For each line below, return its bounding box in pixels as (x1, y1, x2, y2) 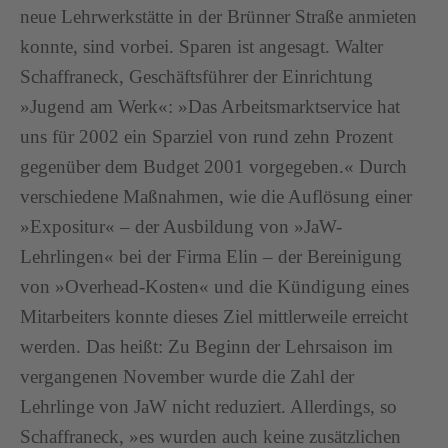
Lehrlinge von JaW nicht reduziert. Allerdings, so (20, 396, 397, 417)
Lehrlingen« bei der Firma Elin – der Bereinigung (20, 246, 402, 267)
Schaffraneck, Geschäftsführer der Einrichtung (20, 66, 373, 87)
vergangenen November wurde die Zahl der (20, 366, 354, 387)
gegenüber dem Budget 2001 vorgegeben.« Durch (20, 156, 407, 177)
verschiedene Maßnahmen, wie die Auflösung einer (20, 186, 412, 207)
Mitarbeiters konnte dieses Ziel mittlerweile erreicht (20, 306, 408, 327)
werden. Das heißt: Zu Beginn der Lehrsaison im (20, 336, 393, 357)
